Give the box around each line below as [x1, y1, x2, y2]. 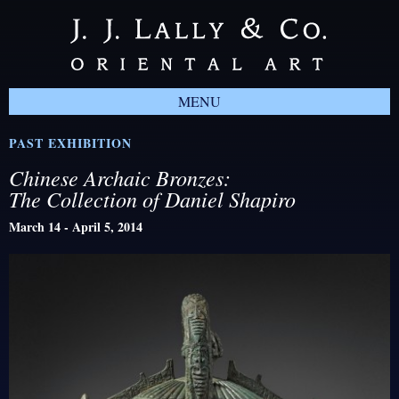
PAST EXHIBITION [9, 134, 132, 152]
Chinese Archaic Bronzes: [9, 163, 231, 191]
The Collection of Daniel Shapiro [9, 184, 296, 213]
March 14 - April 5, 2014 [9, 217, 142, 236]
